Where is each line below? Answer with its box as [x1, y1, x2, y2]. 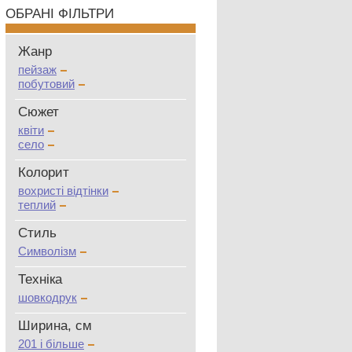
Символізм [18, 244, 76, 258]
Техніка [18, 272, 62, 287]
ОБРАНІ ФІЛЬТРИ [5, 6, 114, 21]
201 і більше [18, 337, 84, 350]
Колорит [18, 165, 69, 180]
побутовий [18, 77, 75, 90]
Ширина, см [18, 318, 92, 333]
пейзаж [18, 63, 57, 76]
